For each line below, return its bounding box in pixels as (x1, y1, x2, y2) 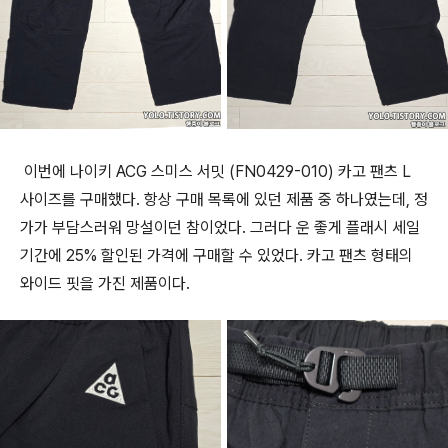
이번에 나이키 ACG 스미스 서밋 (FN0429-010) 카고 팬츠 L (20, 162, 411, 182)
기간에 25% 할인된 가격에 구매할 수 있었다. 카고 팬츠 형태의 (20, 246, 413, 266)
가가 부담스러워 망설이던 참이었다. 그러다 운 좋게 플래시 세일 (20, 218, 420, 238)
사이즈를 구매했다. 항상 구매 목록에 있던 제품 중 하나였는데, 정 (20, 190, 428, 210)
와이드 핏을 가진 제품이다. (20, 274, 190, 294)
